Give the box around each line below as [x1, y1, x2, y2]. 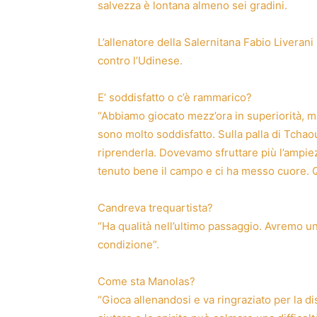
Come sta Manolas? [98, 274, 195, 288]
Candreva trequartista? [98, 200, 213, 214]
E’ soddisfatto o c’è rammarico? [98, 90, 252, 104]
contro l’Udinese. [98, 53, 183, 67]
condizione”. [98, 237, 159, 251]
